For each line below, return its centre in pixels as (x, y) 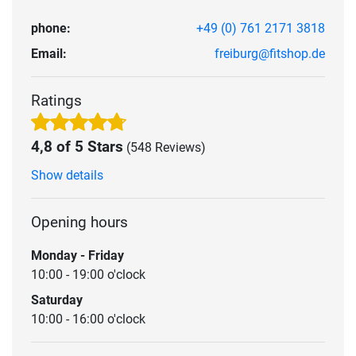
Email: (49, 53)
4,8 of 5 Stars (77, 146)
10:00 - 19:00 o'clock (88, 274)
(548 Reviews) (166, 147)
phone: (51, 28)
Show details (67, 175)
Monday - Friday (77, 255)
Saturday (57, 300)
